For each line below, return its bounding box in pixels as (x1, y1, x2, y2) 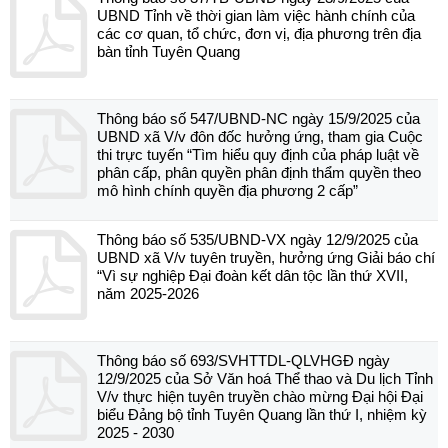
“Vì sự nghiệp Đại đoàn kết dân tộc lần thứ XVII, (97, 267, 408, 284)
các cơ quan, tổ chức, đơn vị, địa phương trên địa (97, 25, 421, 42)
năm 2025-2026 (97, 285, 199, 302)
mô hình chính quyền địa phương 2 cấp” (97, 182, 358, 199)
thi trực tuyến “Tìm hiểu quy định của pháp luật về (97, 146, 419, 163)
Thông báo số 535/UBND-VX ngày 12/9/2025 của (97, 231, 418, 248)
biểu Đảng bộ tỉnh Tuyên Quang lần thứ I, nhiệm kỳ (97, 406, 427, 423)
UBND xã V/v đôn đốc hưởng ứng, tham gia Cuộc (97, 128, 423, 145)
